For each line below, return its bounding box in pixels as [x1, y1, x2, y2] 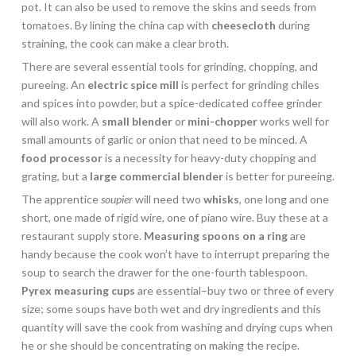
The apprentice [21, 192, 101, 206]
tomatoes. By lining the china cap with [21, 17, 211, 32]
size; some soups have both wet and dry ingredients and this [21, 301, 321, 315]
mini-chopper [187, 114, 257, 128]
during [277, 17, 310, 32]
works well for [257, 114, 329, 128]
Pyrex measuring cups [21, 283, 135, 297]
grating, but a [21, 168, 90, 183]
